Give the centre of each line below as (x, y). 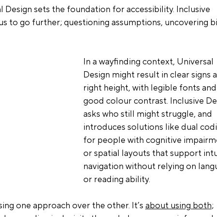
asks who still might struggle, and (148, 114)
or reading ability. (116, 180)
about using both (178, 206)
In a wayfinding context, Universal (149, 62)
